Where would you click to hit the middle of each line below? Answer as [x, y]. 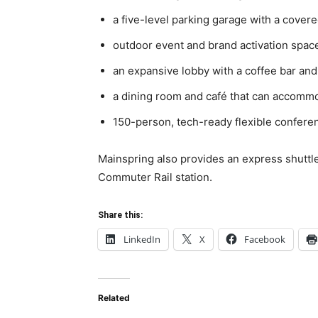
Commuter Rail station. [155, 177]
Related [114, 298]
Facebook [265, 239]
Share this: [120, 215]
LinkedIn [142, 239]
